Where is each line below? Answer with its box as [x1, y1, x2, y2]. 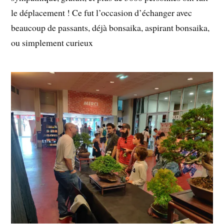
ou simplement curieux [11, 36, 93, 48]
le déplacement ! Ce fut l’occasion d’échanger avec [11, 6, 192, 18]
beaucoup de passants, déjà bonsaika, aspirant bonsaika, [11, 21, 210, 33]
